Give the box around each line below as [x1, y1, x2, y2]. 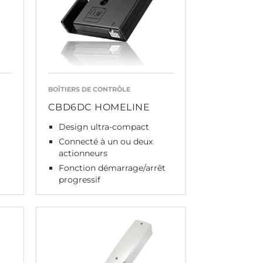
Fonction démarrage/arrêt [58, 162, 166, 173]
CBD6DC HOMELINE [48, 101, 150, 113]
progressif [58, 174, 100, 185]
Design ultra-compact [58, 121, 149, 132]
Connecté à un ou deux [58, 136, 153, 147]
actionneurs [58, 147, 107, 159]
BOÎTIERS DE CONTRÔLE [48, 85, 130, 93]
